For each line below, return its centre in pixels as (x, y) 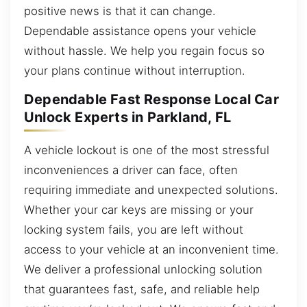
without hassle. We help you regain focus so (144, 50)
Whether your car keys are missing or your (139, 209)
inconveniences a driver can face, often (131, 170)
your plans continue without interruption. (135, 70)
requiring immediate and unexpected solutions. (151, 189)
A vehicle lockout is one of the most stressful (147, 150)
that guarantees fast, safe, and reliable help (142, 289)
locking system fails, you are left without (134, 229)
